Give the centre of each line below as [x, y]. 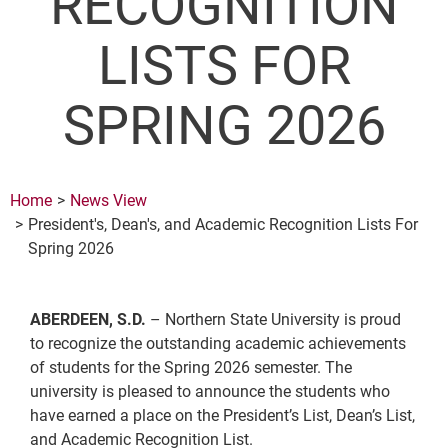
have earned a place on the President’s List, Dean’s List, [222, 416]
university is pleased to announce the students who [210, 392]
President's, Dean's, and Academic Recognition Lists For [223, 224]
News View [108, 200]
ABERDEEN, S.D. [88, 320]
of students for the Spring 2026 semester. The [191, 368]
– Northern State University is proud [273, 320]
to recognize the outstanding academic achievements [218, 344]
